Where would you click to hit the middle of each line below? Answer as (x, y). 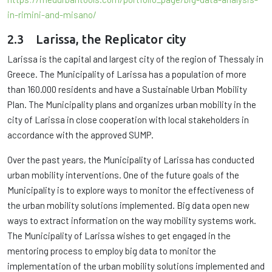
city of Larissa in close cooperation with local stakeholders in (128, 120)
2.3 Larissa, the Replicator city (97, 39)
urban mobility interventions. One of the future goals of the (123, 175)
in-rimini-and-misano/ (52, 15)
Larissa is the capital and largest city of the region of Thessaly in (135, 59)
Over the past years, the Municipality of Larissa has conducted (131, 160)
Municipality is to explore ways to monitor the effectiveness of (131, 190)
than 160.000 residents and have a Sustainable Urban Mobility (127, 89)
